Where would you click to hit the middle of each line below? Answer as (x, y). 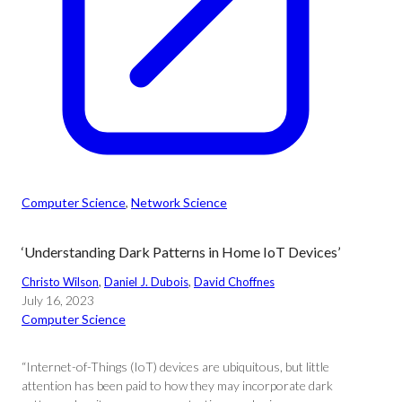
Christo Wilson (60, 282)
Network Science (179, 202)
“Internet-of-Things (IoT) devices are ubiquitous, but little (175, 367)
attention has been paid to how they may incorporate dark (177, 385)
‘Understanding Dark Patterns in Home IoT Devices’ (181, 252)
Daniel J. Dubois (146, 282)
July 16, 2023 (58, 300)
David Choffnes (234, 282)
